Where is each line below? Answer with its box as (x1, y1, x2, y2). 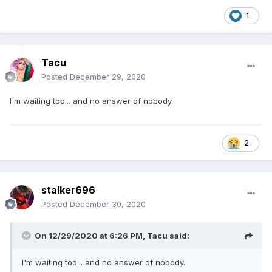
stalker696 (41, 184, 95, 197)
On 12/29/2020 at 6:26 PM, (35, 231, 147, 241)
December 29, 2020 (70, 72, 146, 82)
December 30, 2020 (70, 199, 146, 209)
